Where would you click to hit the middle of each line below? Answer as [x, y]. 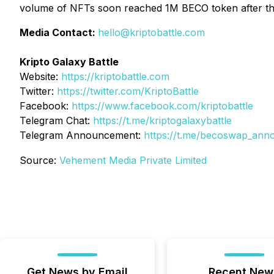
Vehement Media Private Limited [133, 160]
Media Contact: [59, 32]
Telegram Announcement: [82, 135]
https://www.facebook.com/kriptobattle [162, 106]
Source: [39, 160]
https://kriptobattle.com [115, 76]
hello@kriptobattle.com [151, 32]
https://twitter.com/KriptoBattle [128, 91]
